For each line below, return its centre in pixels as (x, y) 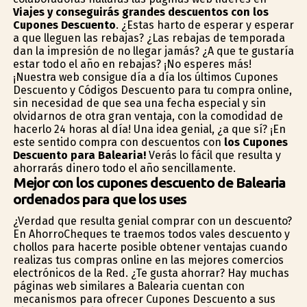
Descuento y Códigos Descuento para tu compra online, (152, 90)
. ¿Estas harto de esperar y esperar (205, 25)
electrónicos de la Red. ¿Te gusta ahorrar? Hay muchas (151, 273)
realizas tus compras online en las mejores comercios (148, 260)
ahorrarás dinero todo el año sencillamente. (124, 168)
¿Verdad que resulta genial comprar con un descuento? (152, 221)
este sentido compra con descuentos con (118, 142)
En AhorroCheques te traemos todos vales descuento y (151, 234)
